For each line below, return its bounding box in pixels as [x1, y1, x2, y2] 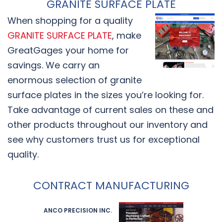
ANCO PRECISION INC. [43, 206, 112, 215]
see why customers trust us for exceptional [7, 133, 200, 146]
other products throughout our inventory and [7, 118, 208, 131]
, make [112, 29, 141, 42]
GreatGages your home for [7, 44, 129, 56]
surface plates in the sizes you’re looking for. [7, 88, 204, 101]
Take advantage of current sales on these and [7, 103, 214, 116]
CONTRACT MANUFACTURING [33, 177, 189, 193]
